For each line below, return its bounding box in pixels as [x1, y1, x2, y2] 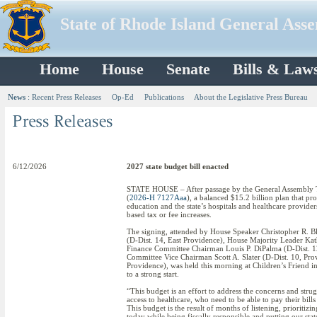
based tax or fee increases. [127, 210, 212, 219]
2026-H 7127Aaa [129, 193, 187, 202]
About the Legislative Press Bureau [194, 93, 308, 101]
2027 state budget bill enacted [127, 162, 229, 171]
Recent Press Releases [32, 93, 101, 101]
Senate [166, 61, 210, 79]
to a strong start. [127, 270, 179, 278]
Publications [144, 93, 184, 101]
